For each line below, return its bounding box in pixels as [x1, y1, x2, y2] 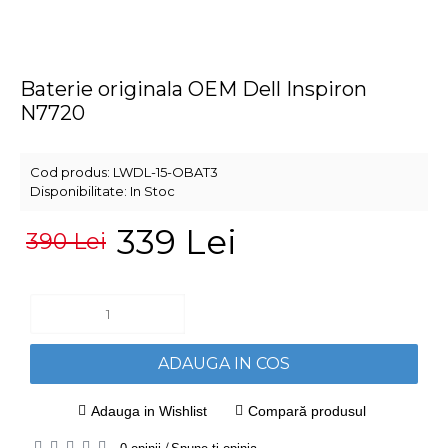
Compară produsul [247, 403, 366, 419]
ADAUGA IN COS [158, 354, 290, 373]
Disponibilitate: [30, 183, 130, 199]
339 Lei [117, 221, 237, 263]
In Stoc [130, 183, 175, 199]
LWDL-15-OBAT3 [113, 164, 218, 180]
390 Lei [26, 228, 106, 255]
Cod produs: [30, 164, 113, 180]
